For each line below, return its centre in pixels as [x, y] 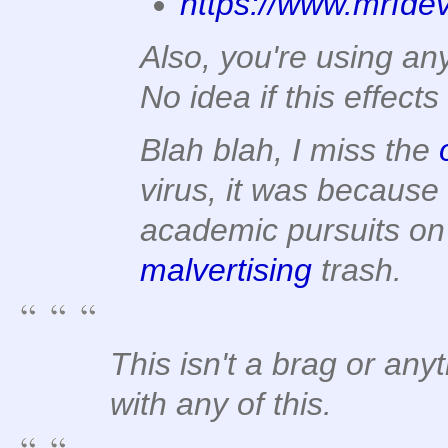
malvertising [226, 270]
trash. [357, 270]
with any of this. [221, 403]
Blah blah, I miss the [289, 150]
